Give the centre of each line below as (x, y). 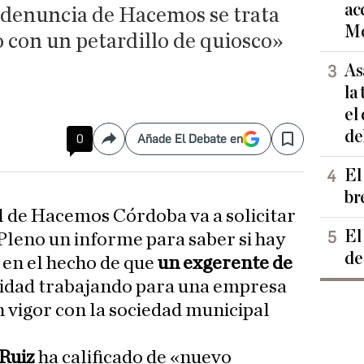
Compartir (136, 145)
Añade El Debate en (190, 139)
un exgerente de (225, 264)
